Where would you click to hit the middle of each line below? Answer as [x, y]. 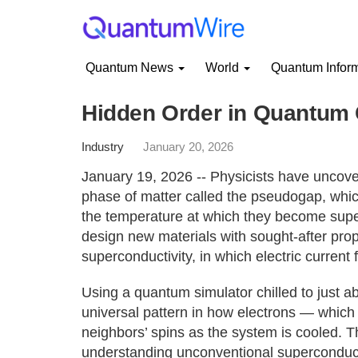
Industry [103, 147]
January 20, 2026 [188, 147]
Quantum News [131, 68]
